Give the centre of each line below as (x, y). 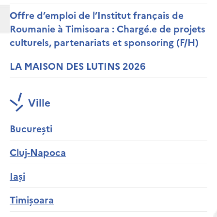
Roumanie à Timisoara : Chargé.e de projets (108, 29)
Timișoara (32, 200)
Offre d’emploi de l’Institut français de (97, 15)
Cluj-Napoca (38, 152)
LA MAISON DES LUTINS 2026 (78, 66)
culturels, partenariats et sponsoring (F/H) (104, 42)
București (31, 128)
